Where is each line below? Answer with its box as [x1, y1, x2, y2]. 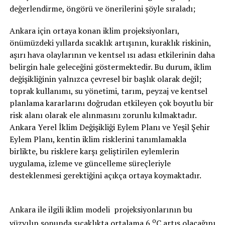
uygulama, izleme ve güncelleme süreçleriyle [9, 158, 171, 169]
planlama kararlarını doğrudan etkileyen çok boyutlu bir [9, 97, 213, 108]
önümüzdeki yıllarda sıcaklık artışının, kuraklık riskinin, [9, 37, 211, 48]
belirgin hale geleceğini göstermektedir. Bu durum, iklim [9, 61, 211, 72]
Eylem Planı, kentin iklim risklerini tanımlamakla [9, 134, 186, 145]
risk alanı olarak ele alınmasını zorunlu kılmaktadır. [9, 109, 196, 121]
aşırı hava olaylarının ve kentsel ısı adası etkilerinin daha [9, 49, 215, 60]
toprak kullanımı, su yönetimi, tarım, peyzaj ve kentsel [9, 85, 207, 96]
